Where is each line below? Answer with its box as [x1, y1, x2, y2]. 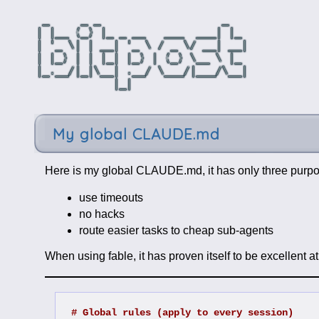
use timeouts [78, 191, 143, 204]
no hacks [78, 208, 125, 221]
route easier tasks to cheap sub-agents [78, 224, 273, 237]
